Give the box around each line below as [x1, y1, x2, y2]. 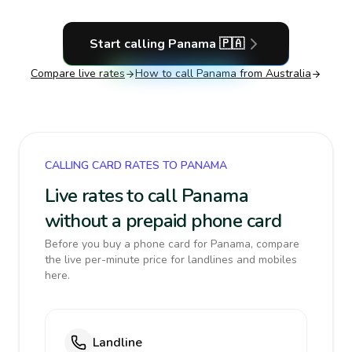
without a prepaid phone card [45, 208, 282, 233]
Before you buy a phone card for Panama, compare [45, 236, 299, 251]
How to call [135, 66, 196, 81]
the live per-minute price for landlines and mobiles [45, 252, 297, 267]
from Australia [236, 66, 311, 81]
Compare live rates [31, 66, 125, 81]
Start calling [89, 35, 168, 53]
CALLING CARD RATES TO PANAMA [45, 158, 227, 173]
